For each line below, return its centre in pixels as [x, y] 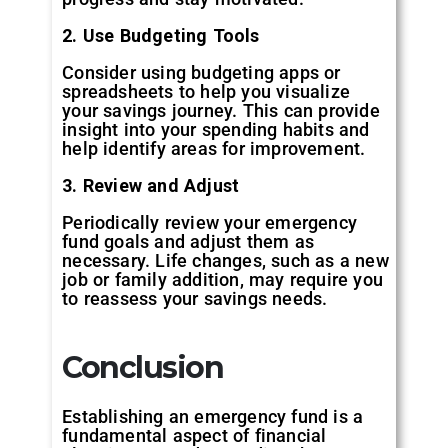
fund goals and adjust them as [188, 241]
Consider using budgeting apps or [201, 72]
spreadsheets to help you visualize [206, 91]
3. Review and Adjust [151, 185]
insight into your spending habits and [216, 129]
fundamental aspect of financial [194, 435]
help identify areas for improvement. [214, 148]
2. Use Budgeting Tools [161, 35]
